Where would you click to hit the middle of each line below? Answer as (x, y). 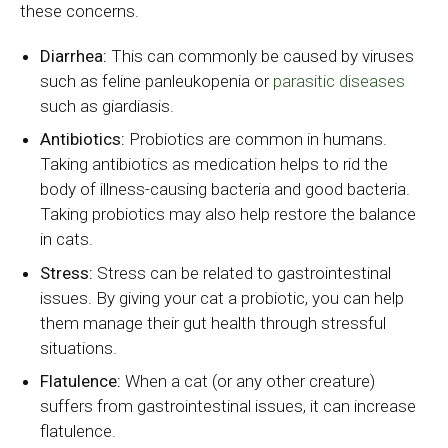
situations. (79, 347)
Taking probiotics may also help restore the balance (228, 214)
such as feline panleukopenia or (157, 80)
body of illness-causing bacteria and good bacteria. (225, 189)
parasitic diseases (339, 80)
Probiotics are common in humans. (256, 139)
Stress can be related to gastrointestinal (242, 272)
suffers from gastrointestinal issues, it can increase (228, 406)
